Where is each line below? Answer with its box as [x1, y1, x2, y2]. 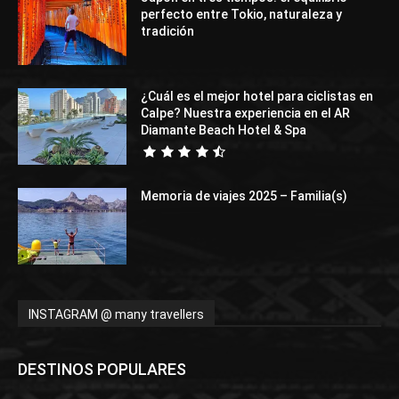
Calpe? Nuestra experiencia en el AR [141, 106, 351, 121]
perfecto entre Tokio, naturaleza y [141, 6, 343, 21]
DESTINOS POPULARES [18, 359, 186, 379]
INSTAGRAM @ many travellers [28, 306, 204, 322]
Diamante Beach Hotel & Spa [141, 123, 307, 138]
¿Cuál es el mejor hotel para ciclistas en [141, 89, 374, 104]
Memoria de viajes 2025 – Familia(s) [141, 188, 348, 203]
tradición [141, 23, 195, 38]
